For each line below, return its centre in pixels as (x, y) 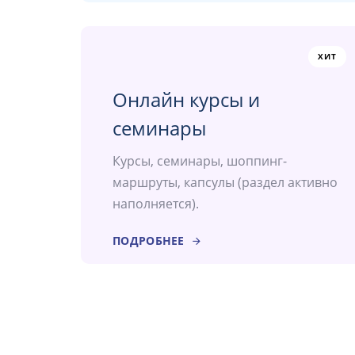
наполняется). (156, 204)
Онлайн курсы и (186, 100)
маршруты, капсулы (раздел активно (225, 183)
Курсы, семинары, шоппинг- (200, 161)
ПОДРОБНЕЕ (149, 241)
